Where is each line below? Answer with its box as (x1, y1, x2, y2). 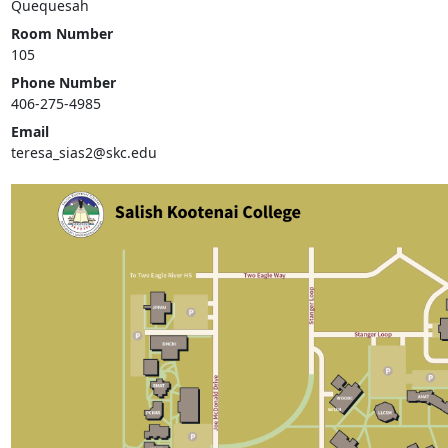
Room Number (10, 24, 113, 44)
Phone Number (10, 73, 116, 93)
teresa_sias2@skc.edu (10, 143, 157, 163)
